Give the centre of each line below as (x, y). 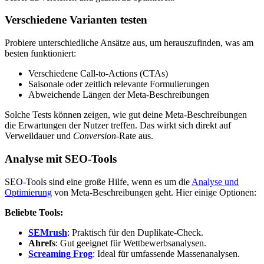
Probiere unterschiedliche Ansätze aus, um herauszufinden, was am (129, 43)
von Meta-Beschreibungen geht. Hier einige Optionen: (154, 192)
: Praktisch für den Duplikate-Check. (135, 232)
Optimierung (28, 192)
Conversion (95, 136)
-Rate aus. (135, 136)
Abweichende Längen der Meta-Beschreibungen (119, 95)
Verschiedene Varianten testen (76, 20)
